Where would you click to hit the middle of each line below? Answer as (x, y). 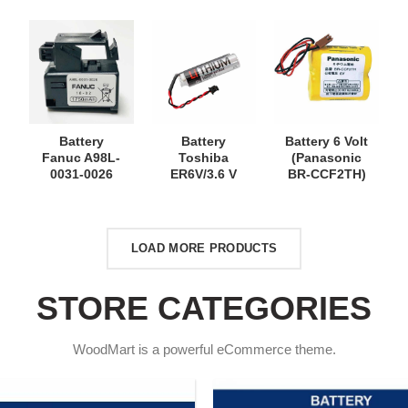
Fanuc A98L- (82, 158)
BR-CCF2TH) (326, 174)
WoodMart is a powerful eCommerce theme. (204, 350)
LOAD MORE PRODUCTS (204, 249)
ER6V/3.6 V (204, 174)
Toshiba (204, 158)
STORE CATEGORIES (204, 309)
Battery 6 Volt (327, 142)
